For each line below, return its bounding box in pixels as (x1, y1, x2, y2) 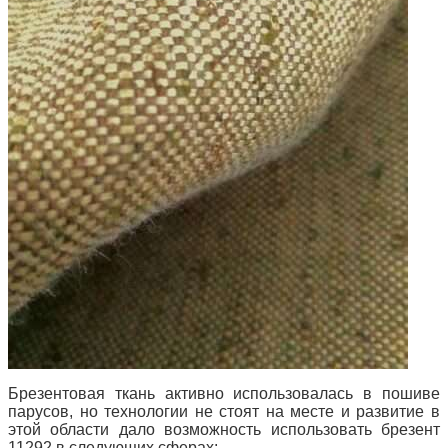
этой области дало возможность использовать (8, 421, 372, 439)
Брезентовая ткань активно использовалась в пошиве (8, 385, 440, 403)
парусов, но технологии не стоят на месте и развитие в (8, 403, 440, 421)
